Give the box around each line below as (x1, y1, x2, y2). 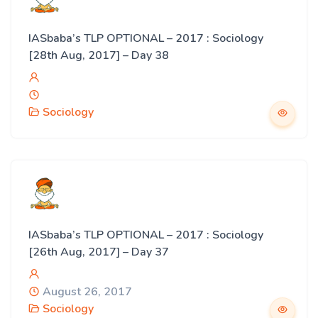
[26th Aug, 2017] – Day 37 (28, 244, 169, 260)
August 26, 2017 (40, 284, 132, 300)
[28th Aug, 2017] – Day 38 (28, 48, 169, 63)
